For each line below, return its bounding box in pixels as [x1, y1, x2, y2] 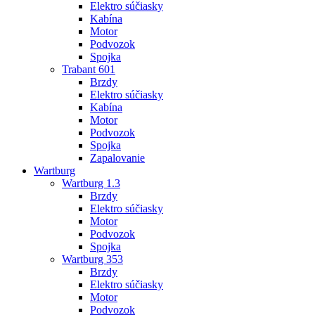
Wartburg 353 [62, 252, 123, 265]
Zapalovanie [90, 151, 145, 164]
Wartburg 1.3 [62, 176, 120, 189]
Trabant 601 [62, 63, 115, 75]
